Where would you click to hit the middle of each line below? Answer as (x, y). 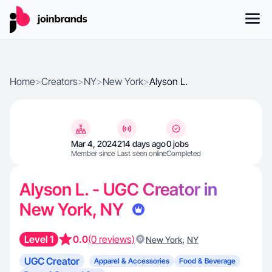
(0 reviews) (111, 239)
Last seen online (142, 153)
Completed (184, 153)
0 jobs (178, 144)
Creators (59, 81)
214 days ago (141, 144)
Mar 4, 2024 (94, 144)
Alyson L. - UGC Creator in (118, 189)
